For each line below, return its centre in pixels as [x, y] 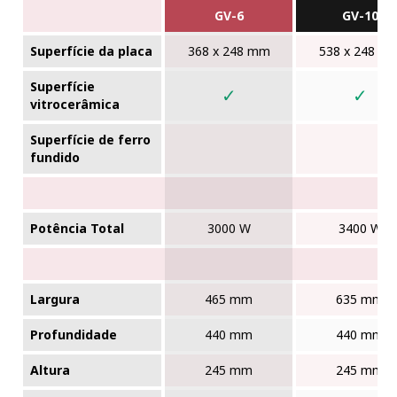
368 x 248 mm [229, 51]
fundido [55, 158]
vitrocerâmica [75, 105]
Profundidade [74, 335]
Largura [55, 300]
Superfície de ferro [91, 140]
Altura [51, 370]
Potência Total [78, 229]
